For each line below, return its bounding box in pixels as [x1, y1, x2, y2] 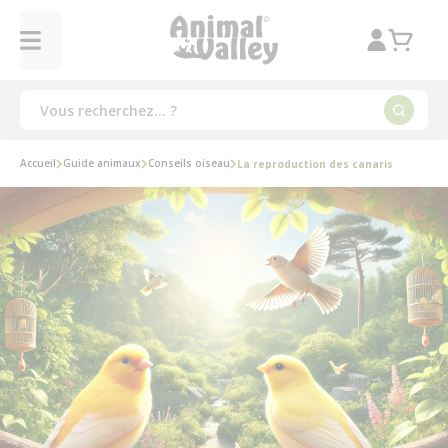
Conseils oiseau [148, 156, 230, 170]
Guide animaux [63, 156, 141, 170]
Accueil [20, 156, 56, 170]
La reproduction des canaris [237, 156, 393, 171]
